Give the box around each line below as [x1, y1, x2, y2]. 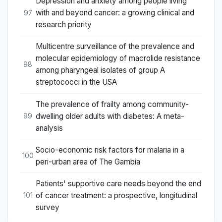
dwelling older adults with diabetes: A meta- [36, 111, 184, 121]
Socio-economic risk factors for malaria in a [36, 145, 184, 155]
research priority [36, 20, 92, 30]
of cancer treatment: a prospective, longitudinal [36, 190, 197, 200]
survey [36, 202, 59, 212]
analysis [36, 123, 63, 133]
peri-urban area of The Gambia [36, 157, 140, 166]
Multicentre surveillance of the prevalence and [36, 42, 194, 52]
